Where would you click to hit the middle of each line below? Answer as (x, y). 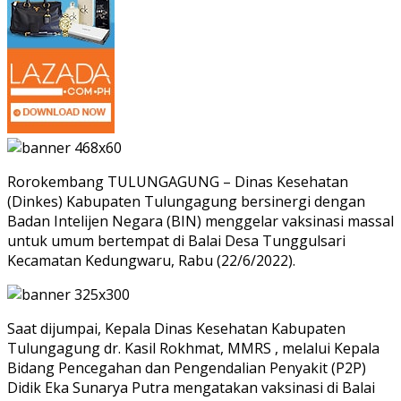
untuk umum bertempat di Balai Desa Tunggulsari (176, 240)
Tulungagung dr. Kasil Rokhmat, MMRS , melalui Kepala (193, 348)
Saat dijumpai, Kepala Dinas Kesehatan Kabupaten (176, 328)
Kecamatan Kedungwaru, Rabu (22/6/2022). (151, 260)
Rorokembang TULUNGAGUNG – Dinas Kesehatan (178, 181)
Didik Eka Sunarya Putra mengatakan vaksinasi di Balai (191, 387)
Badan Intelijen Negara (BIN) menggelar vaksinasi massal (200, 221)
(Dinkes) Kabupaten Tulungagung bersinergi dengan (186, 201)
